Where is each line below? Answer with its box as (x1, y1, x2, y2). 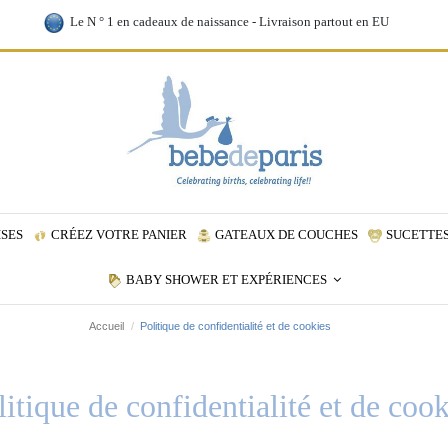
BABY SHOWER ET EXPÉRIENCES (125, 272, 330, 288)
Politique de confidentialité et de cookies (140, 319, 331, 332)
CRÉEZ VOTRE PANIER (50, 227, 187, 243)
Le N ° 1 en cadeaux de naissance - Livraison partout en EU (63, 14, 389, 30)
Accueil (89, 319, 125, 332)
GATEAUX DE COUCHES (214, 227, 358, 243)
